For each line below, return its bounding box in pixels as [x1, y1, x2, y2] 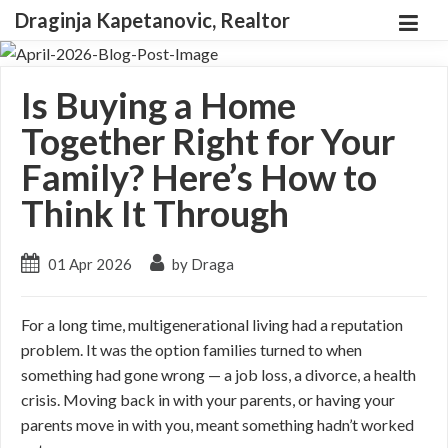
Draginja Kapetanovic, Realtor [15, 8, 290, 32]
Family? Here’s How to [21, 155, 377, 199]
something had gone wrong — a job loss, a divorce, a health [21, 365, 416, 384]
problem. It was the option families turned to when [21, 340, 362, 359]
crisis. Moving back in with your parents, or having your [21, 390, 395, 409]
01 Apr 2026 [48, 255, 132, 273]
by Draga [169, 255, 234, 273]
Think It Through [21, 191, 289, 235]
